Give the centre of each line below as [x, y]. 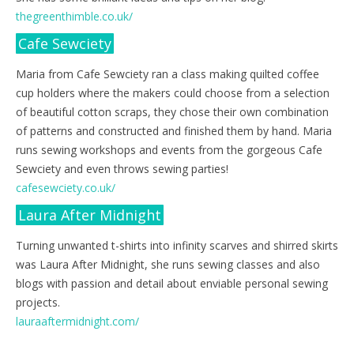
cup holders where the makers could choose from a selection [173, 92]
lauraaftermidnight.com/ [77, 321]
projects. [38, 302]
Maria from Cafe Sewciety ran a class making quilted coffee [168, 73]
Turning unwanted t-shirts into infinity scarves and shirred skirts [177, 245]
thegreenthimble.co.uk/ [74, 16]
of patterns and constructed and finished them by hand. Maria [174, 130]
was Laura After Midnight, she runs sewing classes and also [168, 264]
